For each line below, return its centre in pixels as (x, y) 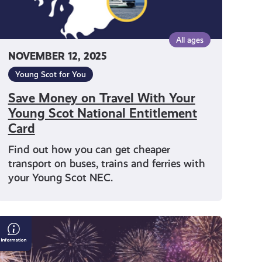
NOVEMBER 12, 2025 (57, 56)
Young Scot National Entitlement (102, 113)
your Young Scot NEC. (60, 177)
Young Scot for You (50, 74)
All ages (189, 39)
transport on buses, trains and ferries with (106, 163)
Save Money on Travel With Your (101, 98)
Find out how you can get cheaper (89, 149)
